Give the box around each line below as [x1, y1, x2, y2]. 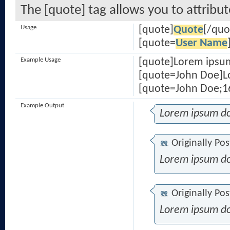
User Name [175, 38, 227, 49]
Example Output [21, 102, 64, 109]
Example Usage [21, 56, 61, 63]
